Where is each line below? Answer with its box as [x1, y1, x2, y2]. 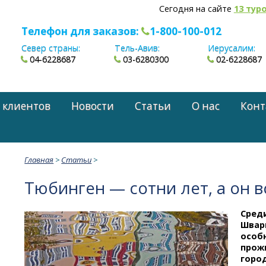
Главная [24, 154, 54, 165]
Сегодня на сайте [159, 3, 234, 14]
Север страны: [21, 42, 80, 54]
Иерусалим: [208, 42, 256, 54]
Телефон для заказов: [21, 24, 141, 38]
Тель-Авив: [115, 42, 160, 54]
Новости [71, 99, 115, 113]
